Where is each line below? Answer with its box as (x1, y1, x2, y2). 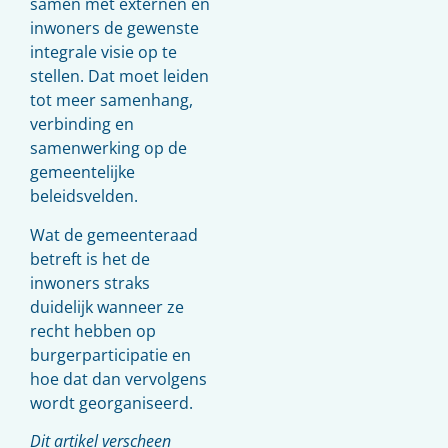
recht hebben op (30, 319, 156, 342)
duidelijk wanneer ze (30, 295, 184, 318)
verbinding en (30, 113, 134, 136)
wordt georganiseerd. (30, 391, 193, 414)
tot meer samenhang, (30, 89, 193, 112)
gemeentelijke (30, 161, 135, 184)
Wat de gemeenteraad (30, 223, 198, 246)
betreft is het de (30, 247, 150, 270)
